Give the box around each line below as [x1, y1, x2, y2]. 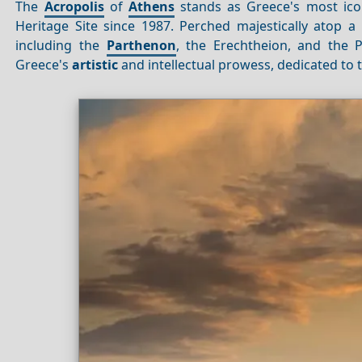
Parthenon [106, 36, 176, 54]
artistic [72, 55, 119, 74]
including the [15, 36, 107, 54]
